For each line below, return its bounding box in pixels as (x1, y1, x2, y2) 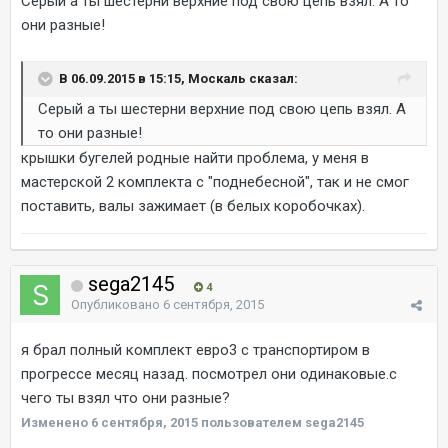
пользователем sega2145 (198, 415, 364, 430)
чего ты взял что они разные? (21, 389, 230, 407)
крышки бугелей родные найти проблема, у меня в (21, 149, 369, 167)
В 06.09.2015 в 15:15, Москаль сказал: (59, 70, 298, 86)
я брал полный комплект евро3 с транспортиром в (21, 341, 370, 359)
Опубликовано (71, 297, 163, 312)
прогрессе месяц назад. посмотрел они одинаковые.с (21, 365, 397, 383)
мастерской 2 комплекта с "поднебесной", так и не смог (21, 173, 409, 191)
